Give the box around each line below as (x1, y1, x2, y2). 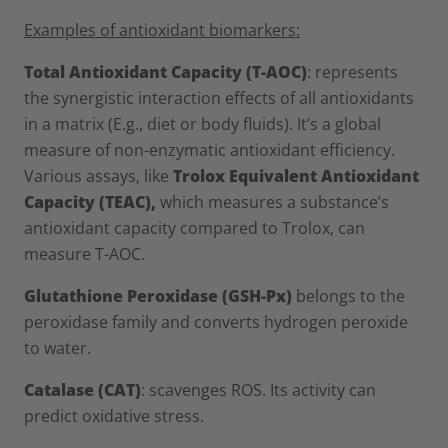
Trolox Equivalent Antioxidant (173, 164, 419, 187)
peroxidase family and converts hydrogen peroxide (24, 310, 408, 333)
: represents (307, 60, 398, 83)
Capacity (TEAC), (24, 190, 160, 213)
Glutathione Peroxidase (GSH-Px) (24, 284, 292, 307)
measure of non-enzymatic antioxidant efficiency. (24, 138, 395, 161)
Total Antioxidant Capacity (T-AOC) (24, 60, 307, 83)
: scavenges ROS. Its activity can (141, 378, 376, 401)
